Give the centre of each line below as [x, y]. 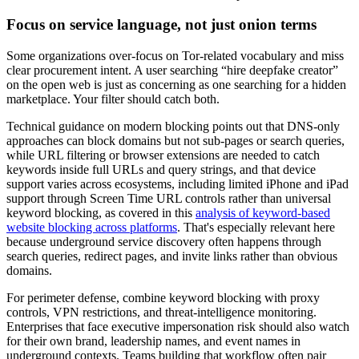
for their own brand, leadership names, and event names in [153, 341]
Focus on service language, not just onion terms [161, 25]
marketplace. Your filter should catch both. [113, 99]
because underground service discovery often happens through [164, 242]
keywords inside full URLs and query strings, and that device [161, 169]
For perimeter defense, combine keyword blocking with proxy [163, 298]
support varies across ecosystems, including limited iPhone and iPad [177, 184]
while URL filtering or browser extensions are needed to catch [163, 155]
